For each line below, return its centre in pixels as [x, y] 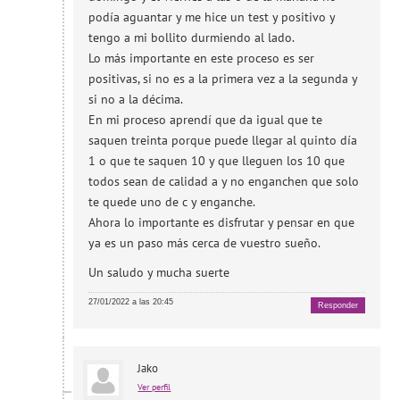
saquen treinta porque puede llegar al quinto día [223, 140]
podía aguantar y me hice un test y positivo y [212, 17]
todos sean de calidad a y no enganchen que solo [224, 181]
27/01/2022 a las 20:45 [131, 301]
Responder [337, 305]
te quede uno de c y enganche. [172, 201]
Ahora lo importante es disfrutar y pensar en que [222, 222]
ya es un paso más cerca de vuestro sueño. [205, 242]
